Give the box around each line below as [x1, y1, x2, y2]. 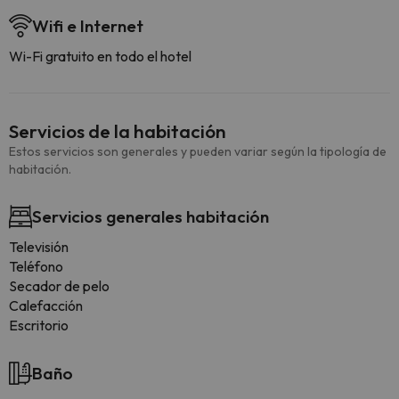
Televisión [9, 238, 69, 256]
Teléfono [9, 257, 63, 276]
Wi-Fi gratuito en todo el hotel [9, 47, 191, 66]
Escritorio [9, 316, 69, 335]
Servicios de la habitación [9, 119, 226, 143]
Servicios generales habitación [32, 206, 269, 228]
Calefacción [9, 297, 83, 315]
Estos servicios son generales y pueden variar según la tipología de [9, 143, 387, 160]
